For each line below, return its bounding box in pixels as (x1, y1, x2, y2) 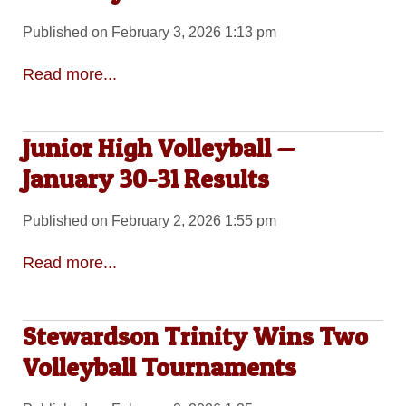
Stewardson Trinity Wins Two (22, 320, 368, 352)
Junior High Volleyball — (22, 132, 295, 164)
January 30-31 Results (22, 163, 269, 195)
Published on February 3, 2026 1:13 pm (22, 24, 276, 41)
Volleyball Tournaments (22, 351, 296, 382)
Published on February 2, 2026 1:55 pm (22, 213, 276, 229)
